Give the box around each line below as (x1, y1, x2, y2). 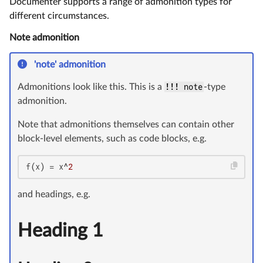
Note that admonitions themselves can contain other (18, 120, 234, 130)
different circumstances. (9, 11, 109, 21)
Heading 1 (18, 221, 103, 241)
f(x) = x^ (26, 162, 68, 172)
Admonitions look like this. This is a (18, 82, 164, 92)
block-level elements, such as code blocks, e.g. (18, 134, 207, 144)
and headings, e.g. (18, 190, 90, 200)
